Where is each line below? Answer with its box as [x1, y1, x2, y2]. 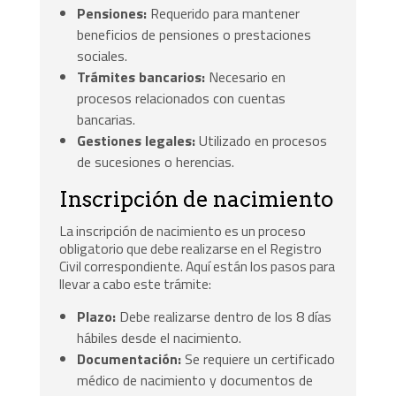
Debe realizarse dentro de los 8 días [116, 306, 332, 328]
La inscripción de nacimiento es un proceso [59, 219, 307, 241]
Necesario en [205, 65, 286, 88]
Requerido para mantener [147, 2, 301, 24]
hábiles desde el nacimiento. [77, 327, 242, 349]
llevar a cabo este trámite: [59, 272, 212, 294]
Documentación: [77, 348, 182, 370]
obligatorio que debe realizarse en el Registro [59, 237, 323, 259]
